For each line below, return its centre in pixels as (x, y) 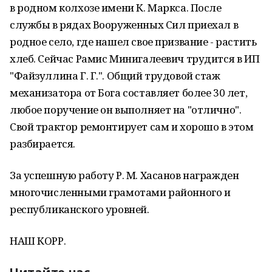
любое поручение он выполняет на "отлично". (126, 110)
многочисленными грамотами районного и (120, 192)
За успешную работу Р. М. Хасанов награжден (124, 175)
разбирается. (42, 144)
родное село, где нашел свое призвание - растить (133, 42)
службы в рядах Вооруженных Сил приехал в (124, 25)
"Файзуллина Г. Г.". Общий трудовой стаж (115, 76)
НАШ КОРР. (38, 241)
